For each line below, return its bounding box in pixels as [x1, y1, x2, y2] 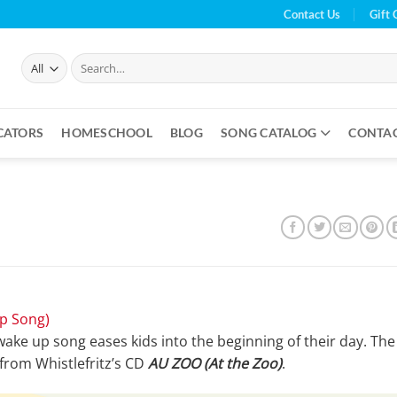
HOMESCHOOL [61, 126, 152, 140]
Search [70, 53, 105, 69]
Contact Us [284, 7, 341, 21]
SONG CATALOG [221, 126, 317, 140]
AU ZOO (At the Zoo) [148, 354, 282, 374]
